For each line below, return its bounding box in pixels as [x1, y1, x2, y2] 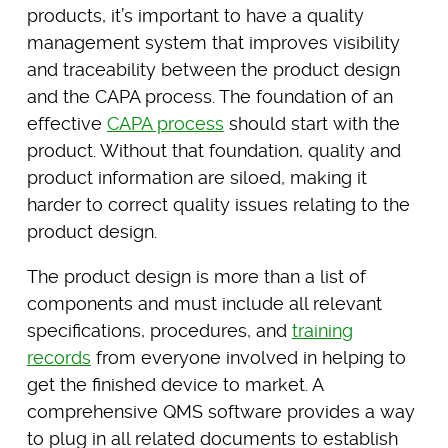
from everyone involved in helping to [90, 346, 406, 368]
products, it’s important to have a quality [26, 4, 364, 26]
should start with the [223, 112, 400, 134]
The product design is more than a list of [26, 265, 366, 287]
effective [26, 112, 107, 134]
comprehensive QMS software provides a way [26, 400, 415, 422]
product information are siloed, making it [26, 166, 367, 188]
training [291, 319, 353, 341]
